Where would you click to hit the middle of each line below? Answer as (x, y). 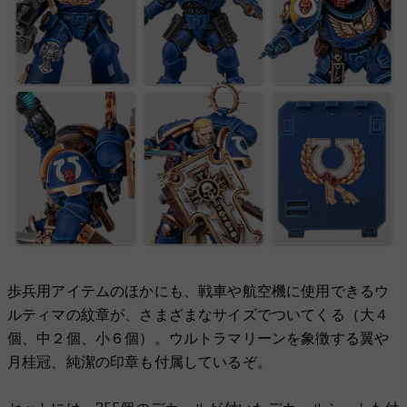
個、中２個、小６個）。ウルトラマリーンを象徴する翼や (199, 338)
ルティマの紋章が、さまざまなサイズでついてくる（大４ (199, 314)
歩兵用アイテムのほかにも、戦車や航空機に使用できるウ (199, 291)
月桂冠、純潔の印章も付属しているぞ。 (139, 362)
